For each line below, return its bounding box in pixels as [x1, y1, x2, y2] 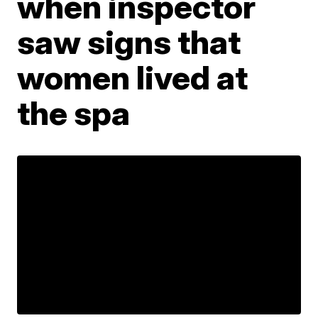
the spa [17, 92, 131, 133]
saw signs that [17, 21, 241, 62]
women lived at [17, 57, 248, 97]
